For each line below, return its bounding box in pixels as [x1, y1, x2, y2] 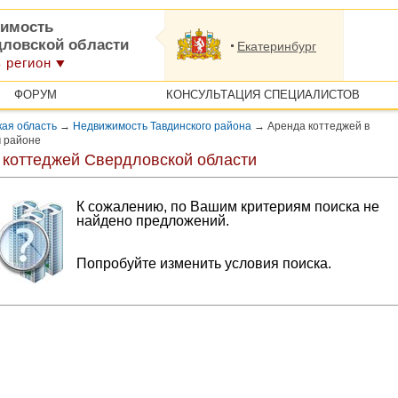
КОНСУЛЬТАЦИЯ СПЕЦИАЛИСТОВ [165, 88, 360, 101]
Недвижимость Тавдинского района [73, 120, 251, 132]
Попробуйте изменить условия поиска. [76, 256, 331, 271]
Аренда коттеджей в [265, 120, 370, 132]
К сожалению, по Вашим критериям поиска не [76, 199, 379, 214]
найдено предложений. [76, 213, 229, 228]
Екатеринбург [237, 39, 316, 53]
